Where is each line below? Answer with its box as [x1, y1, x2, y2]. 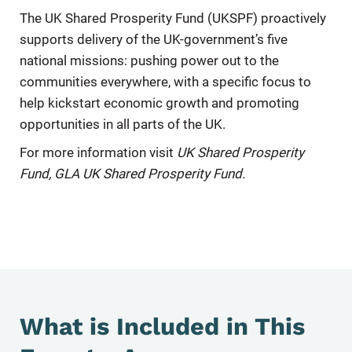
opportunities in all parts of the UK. [20, 116, 225, 133]
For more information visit [20, 145, 177, 161]
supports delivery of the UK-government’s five [20, 31, 288, 48]
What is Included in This [20, 312, 305, 341]
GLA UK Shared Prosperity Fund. [54, 166, 246, 182]
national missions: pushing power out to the [20, 53, 279, 69]
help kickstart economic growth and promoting [20, 95, 299, 112]
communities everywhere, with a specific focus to [20, 74, 311, 90]
